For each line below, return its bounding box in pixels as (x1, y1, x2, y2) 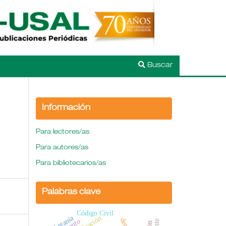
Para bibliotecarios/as (36, 160, 106, 167)
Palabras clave (42, 188, 100, 197)
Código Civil (76, 208, 114, 217)
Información (42, 104, 90, 112)
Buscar (145, 62, 173, 69)
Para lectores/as (36, 129, 89, 136)
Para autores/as (36, 144, 88, 151)
